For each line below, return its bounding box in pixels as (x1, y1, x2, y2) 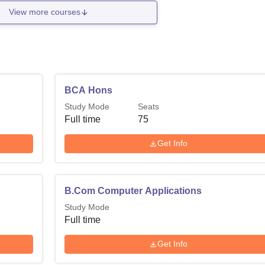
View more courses (9, 7, 81, 17)
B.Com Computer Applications (64, 185, 202, 196)
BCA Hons (64, 85, 113, 95)
